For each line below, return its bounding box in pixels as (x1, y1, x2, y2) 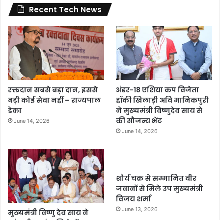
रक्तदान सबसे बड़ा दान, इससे (8, 84, 98, 95)
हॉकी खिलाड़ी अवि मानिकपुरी (116, 95, 209, 105)
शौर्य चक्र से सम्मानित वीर (116, 173, 197, 183)
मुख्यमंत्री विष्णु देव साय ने (8, 208, 88, 218)
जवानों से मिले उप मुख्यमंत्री (116, 183, 203, 193)
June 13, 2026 (122, 205, 158, 213)
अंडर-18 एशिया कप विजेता (116, 84, 199, 95)
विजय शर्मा (116, 193, 151, 204)
